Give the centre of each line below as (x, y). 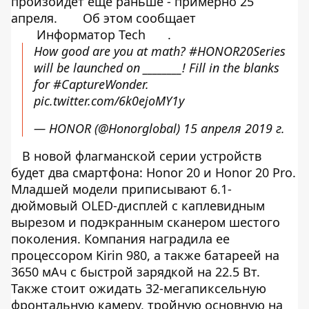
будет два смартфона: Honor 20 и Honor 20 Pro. (153, 172)
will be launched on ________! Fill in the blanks (157, 68)
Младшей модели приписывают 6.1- (121, 189)
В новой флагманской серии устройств (142, 156)
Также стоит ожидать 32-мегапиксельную (139, 288)
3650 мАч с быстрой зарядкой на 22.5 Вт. (136, 272)
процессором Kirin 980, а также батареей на (145, 255)
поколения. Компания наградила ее (120, 239)
